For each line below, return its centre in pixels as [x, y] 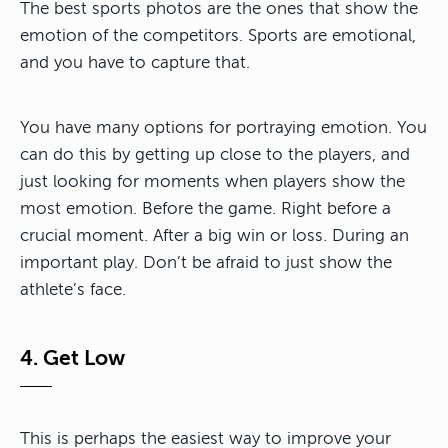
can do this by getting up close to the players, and [215, 154]
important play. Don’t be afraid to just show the [206, 262]
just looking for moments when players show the [212, 181]
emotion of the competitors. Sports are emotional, [218, 35]
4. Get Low [72, 357]
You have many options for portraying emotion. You [223, 127]
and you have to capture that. [135, 62]
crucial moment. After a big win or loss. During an [214, 235]
